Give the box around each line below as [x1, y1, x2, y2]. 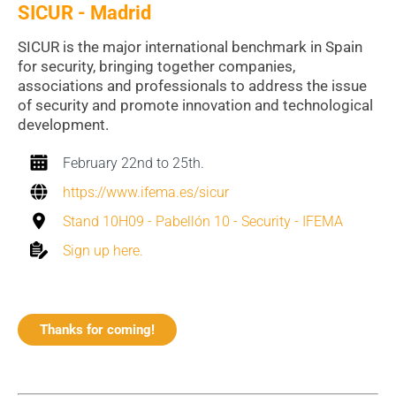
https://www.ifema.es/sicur [63, 183, 229, 201]
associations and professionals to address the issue [18, 76, 367, 95]
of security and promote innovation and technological [18, 95, 373, 114]
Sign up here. [63, 241, 143, 259]
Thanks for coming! [40, 321, 155, 338]
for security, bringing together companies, [18, 57, 295, 75]
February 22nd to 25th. [63, 154, 204, 171]
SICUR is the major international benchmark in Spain [18, 37, 362, 56]
